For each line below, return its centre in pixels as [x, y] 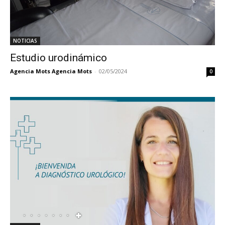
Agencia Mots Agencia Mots [51, 71]
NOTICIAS [25, 41]
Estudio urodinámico [59, 58]
